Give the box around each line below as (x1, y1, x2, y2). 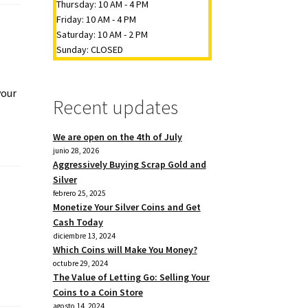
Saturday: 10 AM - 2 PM (56, 27, 148, 41)
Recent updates (52, 94, 178, 120)
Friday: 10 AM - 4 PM (56, 12, 136, 25)
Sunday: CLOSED (56, 43, 123, 56)
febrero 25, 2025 (52, 188, 106, 198)
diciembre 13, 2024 (52, 230, 115, 241)
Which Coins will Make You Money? (52, 243, 197, 256)
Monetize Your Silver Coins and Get (52, 200, 201, 213)
